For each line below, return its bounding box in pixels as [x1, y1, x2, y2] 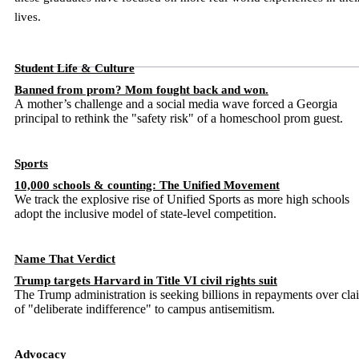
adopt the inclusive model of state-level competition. [14, 207, 276, 220]
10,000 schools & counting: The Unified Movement [14, 179, 280, 192]
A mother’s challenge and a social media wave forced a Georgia [14, 97, 337, 111]
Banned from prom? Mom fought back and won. [14, 83, 268, 96]
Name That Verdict [14, 252, 115, 265]
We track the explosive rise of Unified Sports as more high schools [14, 192, 349, 206]
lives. [14, 10, 41, 23]
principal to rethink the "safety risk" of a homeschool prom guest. [14, 111, 343, 125]
